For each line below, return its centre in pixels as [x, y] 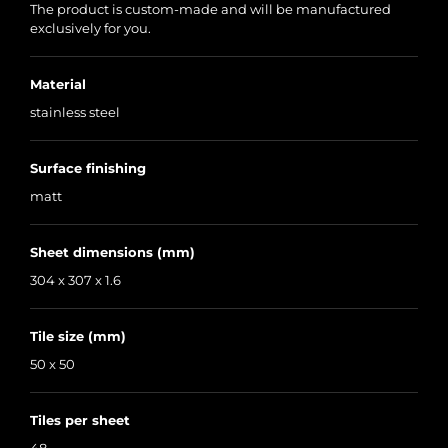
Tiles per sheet [80, 420]
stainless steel [75, 112]
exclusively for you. [90, 28]
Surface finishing [88, 168]
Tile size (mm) [78, 336]
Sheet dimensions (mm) [112, 252]
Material [58, 84]
